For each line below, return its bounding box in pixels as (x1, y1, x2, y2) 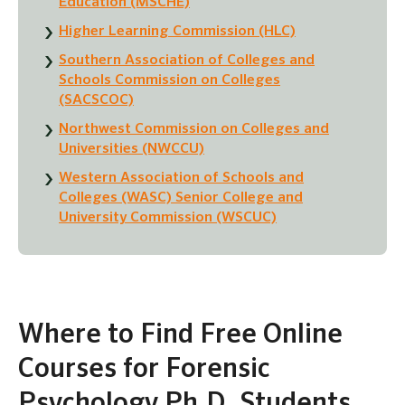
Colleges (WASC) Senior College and (59, 191, 303, 206)
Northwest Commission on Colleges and (59, 122, 329, 137)
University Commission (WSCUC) (59, 211, 277, 226)
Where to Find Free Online (18, 322, 343, 350)
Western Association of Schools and (59, 171, 304, 186)
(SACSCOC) (59, 93, 134, 108)
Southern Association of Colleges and (59, 53, 315, 69)
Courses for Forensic (18, 356, 270, 384)
